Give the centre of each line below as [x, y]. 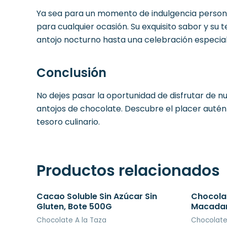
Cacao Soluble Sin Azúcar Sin [97, 197]
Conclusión [71, 73]
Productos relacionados [128, 171]
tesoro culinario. [68, 122]
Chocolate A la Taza [71, 220]
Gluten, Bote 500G [74, 207]
